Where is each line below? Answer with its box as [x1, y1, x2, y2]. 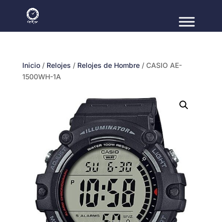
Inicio [22, 61, 40, 69]
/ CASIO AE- [139, 61, 182, 69]
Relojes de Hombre [77, 61, 140, 69]
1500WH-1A [22, 72, 61, 81]
